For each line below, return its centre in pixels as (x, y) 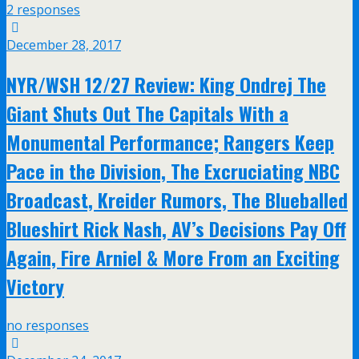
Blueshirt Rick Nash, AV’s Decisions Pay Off (176, 228)
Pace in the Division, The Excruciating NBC (173, 170)
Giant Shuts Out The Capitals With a (147, 113)
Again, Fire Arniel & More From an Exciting (173, 257)
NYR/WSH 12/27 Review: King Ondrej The (166, 84)
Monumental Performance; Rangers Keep (170, 141)
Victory (35, 286)
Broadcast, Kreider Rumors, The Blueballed (177, 199)
